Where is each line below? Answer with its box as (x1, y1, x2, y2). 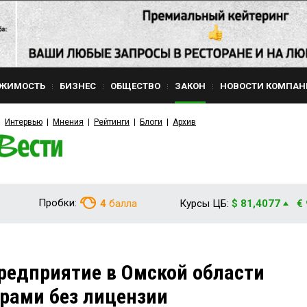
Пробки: (38, 197, 77, 209)
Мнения (53, 117, 84, 127)
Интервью (5, 117, 42, 127)
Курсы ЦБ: (180, 197, 229, 210)
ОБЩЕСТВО (110, 81, 160, 91)
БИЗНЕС (60, 81, 96, 91)
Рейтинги (94, 117, 130, 127)
